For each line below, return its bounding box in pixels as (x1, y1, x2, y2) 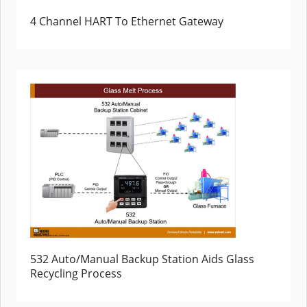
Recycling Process (30, 266, 122, 282)
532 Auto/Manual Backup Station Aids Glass (30, 251, 254, 267)
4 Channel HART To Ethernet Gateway (30, 14, 223, 29)
